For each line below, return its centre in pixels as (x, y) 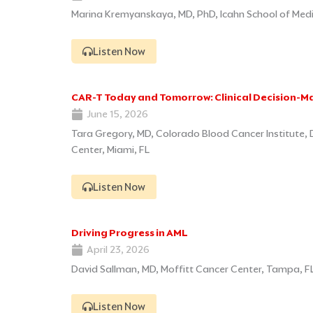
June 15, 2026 (117, 114)
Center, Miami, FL (110, 150)
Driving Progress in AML (130, 233)
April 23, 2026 (118, 250)
